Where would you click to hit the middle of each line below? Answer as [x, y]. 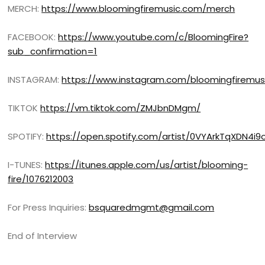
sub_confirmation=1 [53, 51]
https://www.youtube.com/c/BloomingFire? [153, 37]
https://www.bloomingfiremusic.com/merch [138, 9]
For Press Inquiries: [49, 207]
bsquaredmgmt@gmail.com [152, 207]
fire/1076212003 [41, 179]
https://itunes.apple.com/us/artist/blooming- [147, 165]
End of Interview [43, 236]
